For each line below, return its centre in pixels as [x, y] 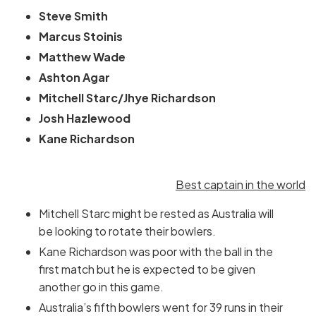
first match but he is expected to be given [147, 269]
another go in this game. [101, 287]
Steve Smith [73, 16]
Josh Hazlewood [85, 119]
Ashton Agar [74, 78]
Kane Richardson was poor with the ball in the [156, 252]
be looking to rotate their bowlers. [127, 231]
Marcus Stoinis [81, 37]
